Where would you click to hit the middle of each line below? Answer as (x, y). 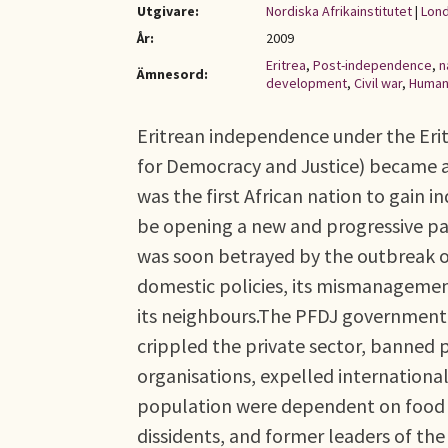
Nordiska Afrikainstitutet (339, 11)
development (306, 83)
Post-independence (372, 65)
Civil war (378, 83)
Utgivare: (168, 11)
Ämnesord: (172, 74)
